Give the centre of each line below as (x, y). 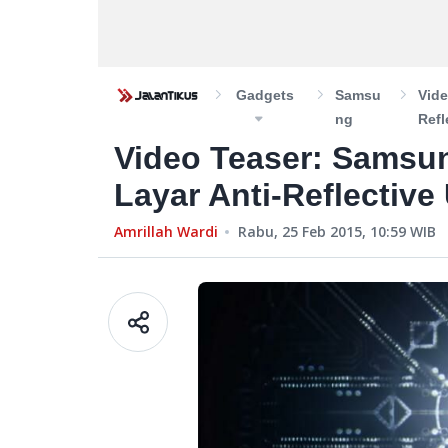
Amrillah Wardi (166, 231)
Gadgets (265, 95)
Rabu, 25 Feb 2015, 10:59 (322, 231)
